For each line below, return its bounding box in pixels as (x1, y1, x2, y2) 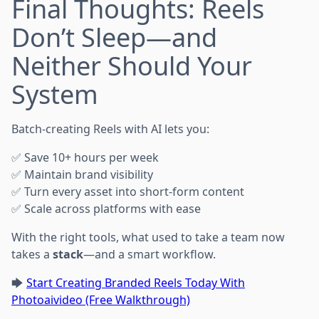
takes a (11, 246, 53, 263)
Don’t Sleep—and (11, 20, 217, 56)
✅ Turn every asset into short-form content (11, 184, 244, 200)
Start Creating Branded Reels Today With (26, 275, 245, 291)
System (11, 77, 98, 113)
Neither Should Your (11, 48, 252, 84)
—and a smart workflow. (83, 246, 216, 263)
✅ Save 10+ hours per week (11, 150, 159, 166)
